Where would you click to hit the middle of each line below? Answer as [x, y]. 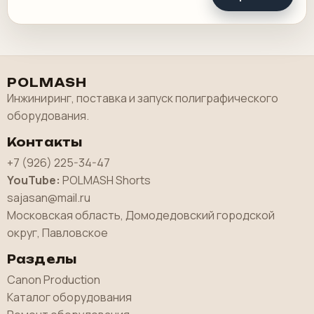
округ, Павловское [57, 233]
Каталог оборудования [69, 298]
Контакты [45, 143]
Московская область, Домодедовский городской [141, 216]
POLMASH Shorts [107, 180]
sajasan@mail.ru [49, 198]
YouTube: [34, 180]
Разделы [42, 260]
